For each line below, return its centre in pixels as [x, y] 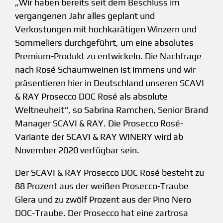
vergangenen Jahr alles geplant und [85, 16]
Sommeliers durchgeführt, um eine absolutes [104, 43]
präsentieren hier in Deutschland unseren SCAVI [110, 83]
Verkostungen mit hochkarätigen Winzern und [106, 29]
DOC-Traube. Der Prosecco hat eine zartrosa [102, 213]
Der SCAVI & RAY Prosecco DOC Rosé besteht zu [110, 173]
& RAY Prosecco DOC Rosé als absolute [91, 97]
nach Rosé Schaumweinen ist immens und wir [105, 70]
